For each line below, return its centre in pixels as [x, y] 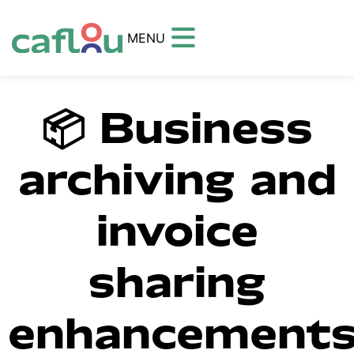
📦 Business [177, 126]
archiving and [177, 178]
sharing [177, 281]
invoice [177, 229]
